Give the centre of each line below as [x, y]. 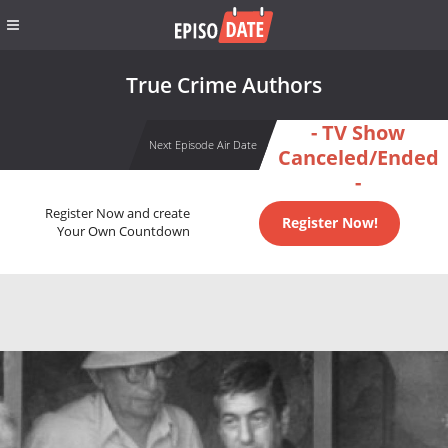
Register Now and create [117, 214]
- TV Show [358, 132]
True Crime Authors [224, 85]
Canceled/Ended [358, 157]
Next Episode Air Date [202, 144]
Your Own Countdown [123, 232]
